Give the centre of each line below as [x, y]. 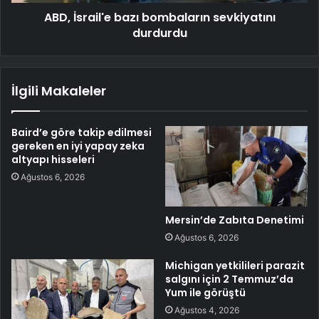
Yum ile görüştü [205, 292]
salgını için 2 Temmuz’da [229, 279]
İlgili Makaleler [59, 91]
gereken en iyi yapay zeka [78, 146]
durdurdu [159, 33]
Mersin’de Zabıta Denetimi [235, 220]
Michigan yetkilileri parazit [235, 265]
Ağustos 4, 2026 [207, 310]
